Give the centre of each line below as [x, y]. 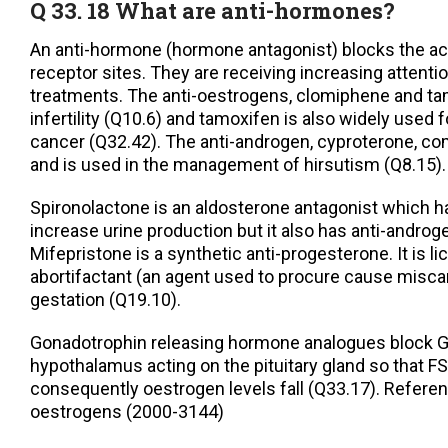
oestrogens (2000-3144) [127, 412]
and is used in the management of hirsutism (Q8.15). [238, 165]
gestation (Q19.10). [105, 300]
